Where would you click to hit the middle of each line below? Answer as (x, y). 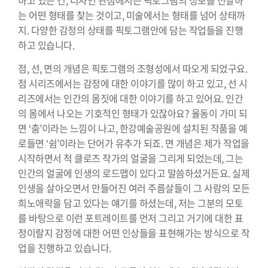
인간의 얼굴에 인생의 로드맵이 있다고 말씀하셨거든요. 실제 (134, 173)
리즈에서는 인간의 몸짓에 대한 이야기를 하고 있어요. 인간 (130, 98)
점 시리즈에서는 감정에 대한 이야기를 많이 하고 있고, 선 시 (133, 83)
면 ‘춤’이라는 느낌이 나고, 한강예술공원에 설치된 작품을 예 (133, 128)
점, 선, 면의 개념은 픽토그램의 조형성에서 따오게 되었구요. (133, 68)
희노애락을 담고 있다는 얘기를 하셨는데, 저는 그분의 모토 (130, 202)
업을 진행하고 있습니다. (65, 247)
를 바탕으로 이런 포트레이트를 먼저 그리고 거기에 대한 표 (130, 217)
